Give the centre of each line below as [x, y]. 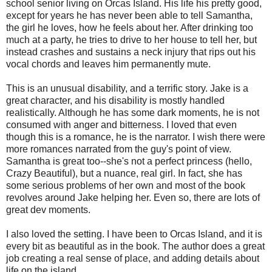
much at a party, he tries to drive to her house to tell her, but [131, 40]
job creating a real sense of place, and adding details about [133, 259]
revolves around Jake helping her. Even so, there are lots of [133, 198]
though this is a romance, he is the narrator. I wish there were [136, 137]
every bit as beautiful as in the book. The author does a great [135, 246]
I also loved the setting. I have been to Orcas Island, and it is [134, 234]
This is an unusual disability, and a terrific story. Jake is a [127, 89]
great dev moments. [48, 210]
